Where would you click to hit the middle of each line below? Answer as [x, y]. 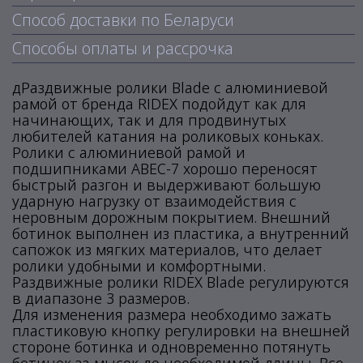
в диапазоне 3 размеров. [101, 298]
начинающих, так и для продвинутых [149, 120]
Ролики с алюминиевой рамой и [129, 152]
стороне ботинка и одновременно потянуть [171, 347]
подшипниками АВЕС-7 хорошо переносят [165, 169]
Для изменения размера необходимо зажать [172, 314]
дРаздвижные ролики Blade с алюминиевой [170, 88]
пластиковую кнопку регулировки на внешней [181, 331]
